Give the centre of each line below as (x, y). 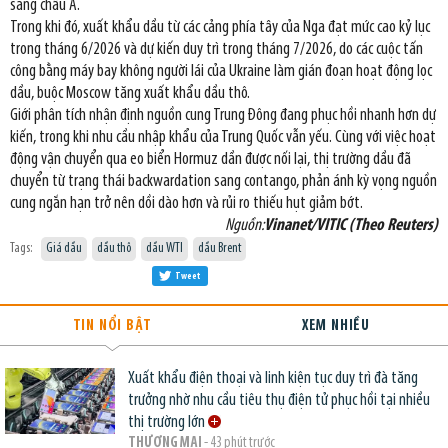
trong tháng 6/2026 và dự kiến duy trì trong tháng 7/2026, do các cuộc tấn (216, 49)
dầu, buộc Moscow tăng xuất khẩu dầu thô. (130, 93)
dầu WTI (164, 248)
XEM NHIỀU (336, 325)
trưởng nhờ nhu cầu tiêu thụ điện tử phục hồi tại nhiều (278, 401)
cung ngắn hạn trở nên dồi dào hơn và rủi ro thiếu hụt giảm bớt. (186, 203)
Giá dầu (64, 248)
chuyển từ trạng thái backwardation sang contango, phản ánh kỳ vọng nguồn (223, 181)
